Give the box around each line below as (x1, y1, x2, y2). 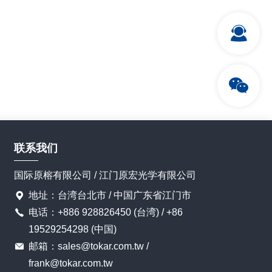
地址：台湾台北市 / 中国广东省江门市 (29, 190, 192, 200)
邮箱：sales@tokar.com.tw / (29, 241, 149, 251)
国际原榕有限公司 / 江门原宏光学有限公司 (14, 170, 197, 180)
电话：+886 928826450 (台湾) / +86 (29, 207, 183, 217)
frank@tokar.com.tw (29, 258, 114, 268)
